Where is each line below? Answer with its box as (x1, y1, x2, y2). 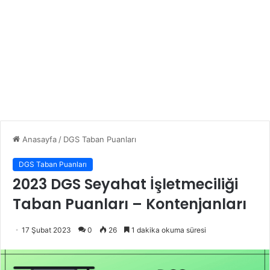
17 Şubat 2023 (22, 225, 71, 234)
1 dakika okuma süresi (130, 225, 206, 234)
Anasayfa (20, 134, 57, 144)
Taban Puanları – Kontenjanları (13, 193, 246, 214)
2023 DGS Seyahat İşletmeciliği (13, 174, 238, 194)
